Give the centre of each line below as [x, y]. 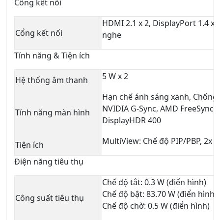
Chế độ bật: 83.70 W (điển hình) [160, 194]
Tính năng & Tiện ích [52, 55]
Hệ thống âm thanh [52, 80]
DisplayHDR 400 [132, 120]
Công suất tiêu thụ [50, 198]
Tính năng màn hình [53, 112]
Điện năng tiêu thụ [49, 161]
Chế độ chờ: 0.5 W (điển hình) [156, 206]
